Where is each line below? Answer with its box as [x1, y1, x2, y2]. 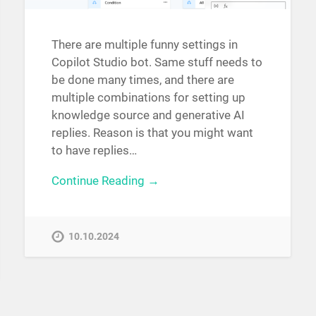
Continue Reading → [51, 174, 159, 188]
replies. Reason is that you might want [51, 125, 253, 140]
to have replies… [51, 142, 137, 157]
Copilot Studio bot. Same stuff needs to [51, 54, 262, 69]
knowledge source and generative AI [51, 107, 245, 122]
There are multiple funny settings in [51, 37, 238, 51]
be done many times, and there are [51, 72, 234, 87]
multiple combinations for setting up [51, 90, 245, 104]
